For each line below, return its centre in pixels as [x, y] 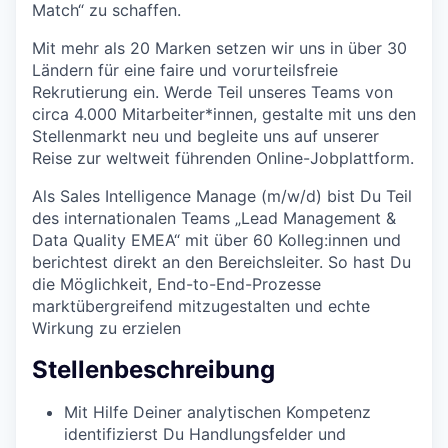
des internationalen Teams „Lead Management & [214, 217]
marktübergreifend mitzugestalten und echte [201, 305]
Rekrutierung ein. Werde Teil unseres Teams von [212, 91]
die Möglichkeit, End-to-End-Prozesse [176, 283]
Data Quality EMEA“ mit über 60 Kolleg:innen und [216, 239]
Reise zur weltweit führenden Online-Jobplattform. [223, 157]
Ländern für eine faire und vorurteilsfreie [185, 69]
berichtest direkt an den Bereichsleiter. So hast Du [221, 261]
